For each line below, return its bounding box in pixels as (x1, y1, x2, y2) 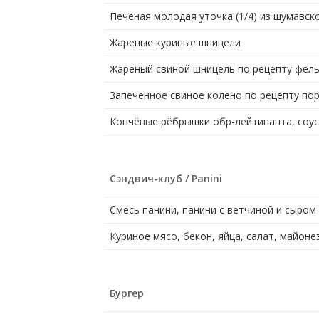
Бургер (109, 286, 144, 300)
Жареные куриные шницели (109, 36, 241, 50)
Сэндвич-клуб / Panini (109, 172, 222, 186)
